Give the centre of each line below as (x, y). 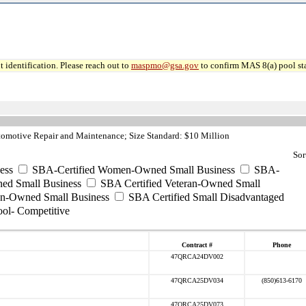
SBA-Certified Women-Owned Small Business (132, 170)
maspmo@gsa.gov (165, 65)
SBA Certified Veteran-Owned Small (179, 183)
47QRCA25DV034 (197, 280)
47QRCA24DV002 (197, 256)
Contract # (197, 245)
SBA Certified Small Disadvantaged (205, 197)
